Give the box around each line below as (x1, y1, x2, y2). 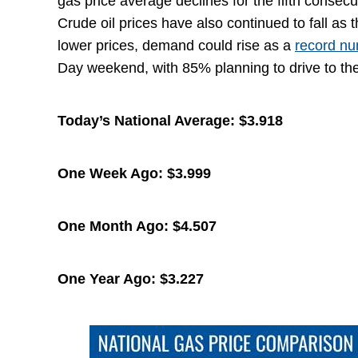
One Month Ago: (58, 218, 173, 234)
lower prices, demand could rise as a (58, 38, 295, 54)
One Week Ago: (58, 165, 167, 181)
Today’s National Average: (58, 113, 239, 129)
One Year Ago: (58, 271, 160, 287)
